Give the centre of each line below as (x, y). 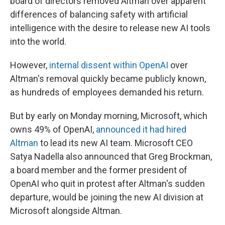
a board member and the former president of (99, 170)
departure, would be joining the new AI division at (107, 197)
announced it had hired (141, 129)
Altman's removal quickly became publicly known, (108, 79)
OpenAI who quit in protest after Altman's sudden (107, 184)
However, (30, 65)
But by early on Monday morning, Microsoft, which (109, 116)
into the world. (38, 41)
